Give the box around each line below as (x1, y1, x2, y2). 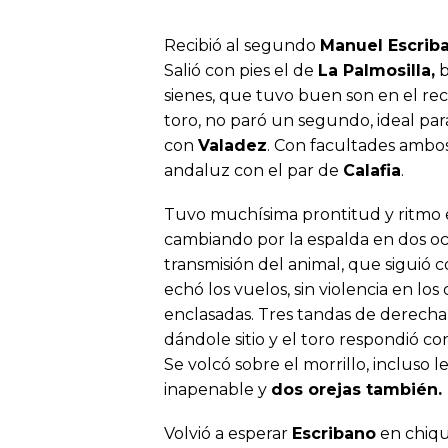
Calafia (343, 160, 401, 180)
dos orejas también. (271, 379, 442, 399)
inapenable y (164, 379, 271, 399)
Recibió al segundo (164, 35, 320, 55)
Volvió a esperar (164, 423, 292, 443)
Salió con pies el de (164, 60, 318, 80)
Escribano (292, 423, 376, 443)
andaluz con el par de (164, 160, 343, 180)
